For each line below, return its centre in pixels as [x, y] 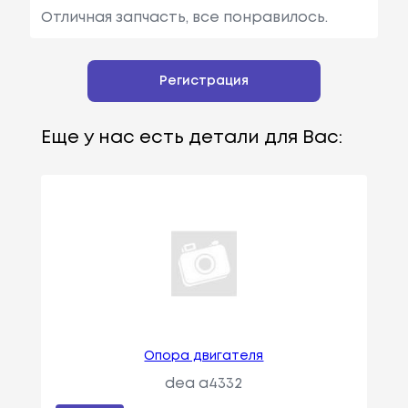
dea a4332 [204, 383]
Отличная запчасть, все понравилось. [184, 17]
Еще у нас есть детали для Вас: [191, 138]
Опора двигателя [204, 356]
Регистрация [204, 81]
